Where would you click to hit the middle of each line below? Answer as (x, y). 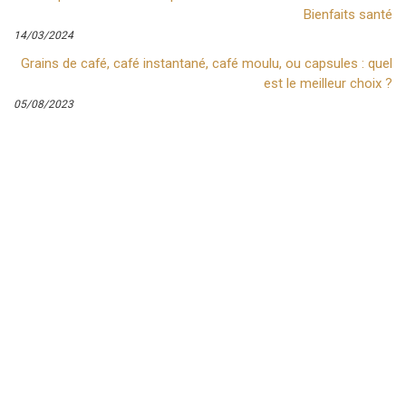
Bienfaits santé (348, 15)
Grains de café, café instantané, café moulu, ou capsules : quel (207, 63)
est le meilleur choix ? (328, 83)
